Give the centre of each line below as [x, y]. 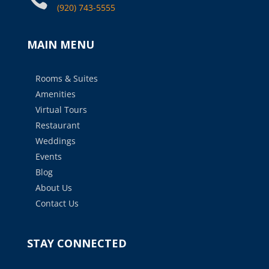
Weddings [55, 141]
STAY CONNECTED [77, 243]
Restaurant [57, 125]
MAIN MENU [60, 44]
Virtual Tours [61, 109]
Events [48, 156]
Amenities [55, 94]
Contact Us [57, 203]
